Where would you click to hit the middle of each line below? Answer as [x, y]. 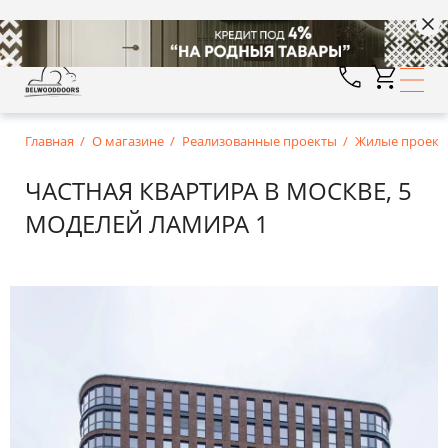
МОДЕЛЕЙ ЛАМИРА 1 [147, 223]
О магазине [128, 141]
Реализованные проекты [259, 141]
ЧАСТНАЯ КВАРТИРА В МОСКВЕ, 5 [218, 190]
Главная [49, 141]
